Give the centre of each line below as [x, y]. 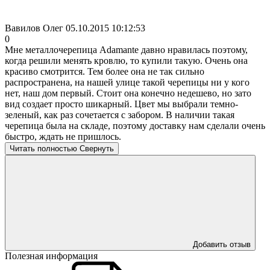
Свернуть [97, 148]
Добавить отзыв [222, 244]
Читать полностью [43, 148]
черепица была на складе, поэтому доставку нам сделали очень [135, 125]
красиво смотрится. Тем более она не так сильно [105, 71]
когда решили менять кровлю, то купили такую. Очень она [126, 60]
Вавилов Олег [34, 28]
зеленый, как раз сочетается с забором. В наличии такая [120, 115]
